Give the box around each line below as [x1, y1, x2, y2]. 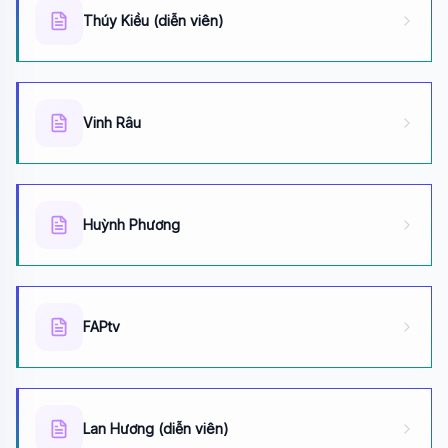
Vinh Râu [83, 114, 141, 131]
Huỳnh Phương [83, 216, 180, 233]
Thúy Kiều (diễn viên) [83, 12, 224, 29]
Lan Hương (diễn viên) [83, 420, 229, 437]
